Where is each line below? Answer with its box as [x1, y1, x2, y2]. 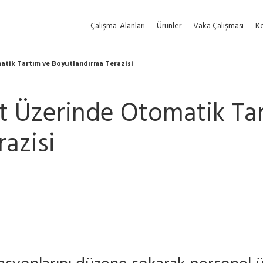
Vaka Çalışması [193, 19, 244, 33]
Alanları [120, 19, 145, 33]
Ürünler [157, 19, 181, 33]
